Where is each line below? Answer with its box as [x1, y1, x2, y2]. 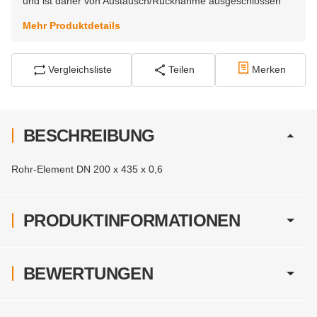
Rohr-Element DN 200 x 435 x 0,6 [11, 163, 163, 175]
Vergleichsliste [48, 64, 113, 76]
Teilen [168, 64, 195, 76]
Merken [251, 64, 286, 76]
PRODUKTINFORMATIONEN [23, 210, 241, 230]
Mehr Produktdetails [23, 19, 120, 31]
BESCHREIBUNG [23, 125, 155, 145]
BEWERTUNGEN [23, 263, 153, 283]
